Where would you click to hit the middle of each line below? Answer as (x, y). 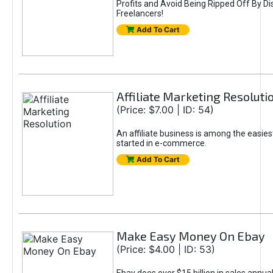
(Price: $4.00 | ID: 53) (165, 249)
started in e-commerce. (161, 143)
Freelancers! (140, 13)
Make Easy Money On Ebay (190, 236)
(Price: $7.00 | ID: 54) (165, 110)
